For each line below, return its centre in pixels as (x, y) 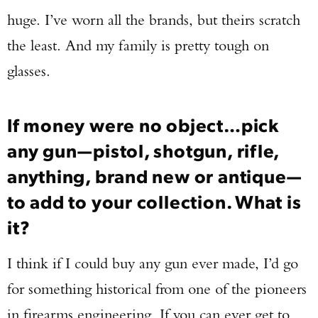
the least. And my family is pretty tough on (138, 45)
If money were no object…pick (143, 124)
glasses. (29, 71)
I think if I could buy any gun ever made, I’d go (153, 263)
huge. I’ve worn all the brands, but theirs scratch (154, 20)
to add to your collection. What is (154, 201)
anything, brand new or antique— (155, 175)
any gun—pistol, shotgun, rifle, (143, 150)
